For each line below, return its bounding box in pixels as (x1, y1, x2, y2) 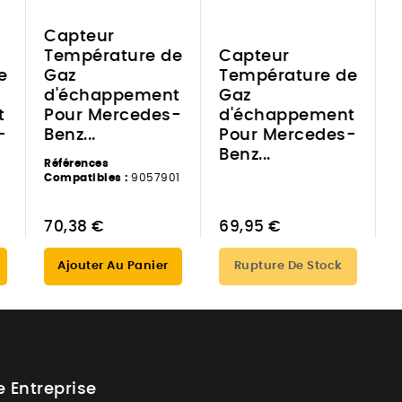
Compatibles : (44, 171, 128, 183)
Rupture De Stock (233, 260, 343, 272)
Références (44, 157, 109, 169)
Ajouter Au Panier (57, 260, 169, 272)
